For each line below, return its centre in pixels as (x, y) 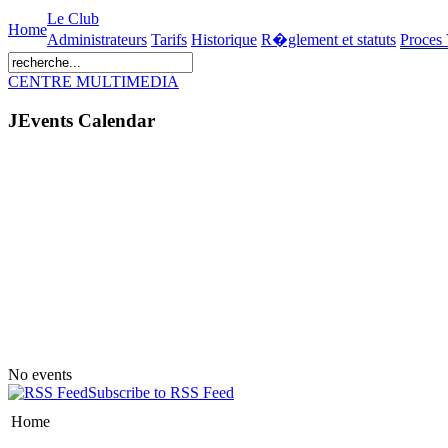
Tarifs (169, 39)
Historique (224, 39)
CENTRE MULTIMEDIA (93, 81)
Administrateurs (97, 39)
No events (40, 375)
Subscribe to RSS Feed (161, 393)
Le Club (73, 18)
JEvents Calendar (81, 120)
